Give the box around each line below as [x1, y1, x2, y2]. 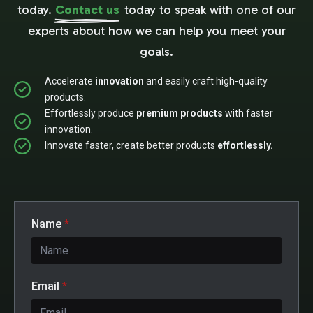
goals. [140, 43, 173, 59]
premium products [136, 107, 223, 119]
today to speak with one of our [124, 1, 296, 17]
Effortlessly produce [45, 107, 136, 119]
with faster [223, 107, 273, 119]
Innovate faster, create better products [45, 140, 217, 152]
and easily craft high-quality [144, 75, 268, 87]
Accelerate [45, 75, 95, 87]
